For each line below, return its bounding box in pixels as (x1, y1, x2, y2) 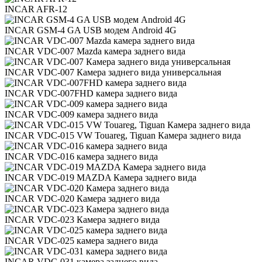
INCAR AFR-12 (5, 4, 67, 15)
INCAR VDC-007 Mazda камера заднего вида (5, 46, 185, 57)
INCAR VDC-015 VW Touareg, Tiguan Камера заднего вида (5, 130, 241, 141)
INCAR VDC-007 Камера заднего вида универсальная (5, 67, 221, 78)
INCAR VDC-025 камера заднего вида (5, 236, 158, 246)
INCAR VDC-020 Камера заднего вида (5, 194, 160, 204)
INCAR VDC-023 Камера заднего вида (5, 215, 160, 225)
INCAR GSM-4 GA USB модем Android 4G (5, 25, 177, 36)
